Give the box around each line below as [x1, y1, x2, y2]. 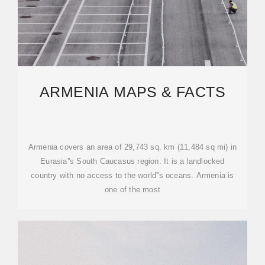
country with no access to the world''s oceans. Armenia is [31, 171, 234, 180]
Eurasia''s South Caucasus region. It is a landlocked [40, 157, 225, 166]
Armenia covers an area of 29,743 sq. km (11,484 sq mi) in [28, 143, 237, 151]
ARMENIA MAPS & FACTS [40, 83, 225, 100]
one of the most [105, 185, 160, 194]
